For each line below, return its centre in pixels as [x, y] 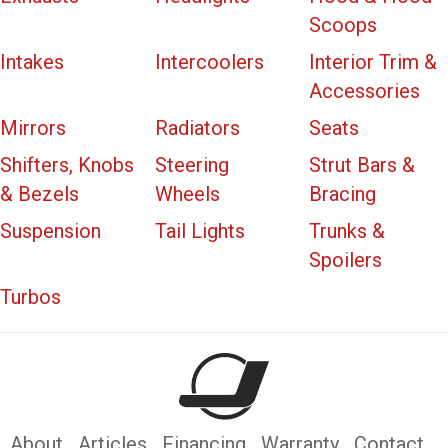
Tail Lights [199, 230]
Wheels [187, 193]
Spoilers [346, 259]
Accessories [365, 90]
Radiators [197, 127]
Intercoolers [209, 61]
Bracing [343, 193]
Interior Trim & [373, 61]
